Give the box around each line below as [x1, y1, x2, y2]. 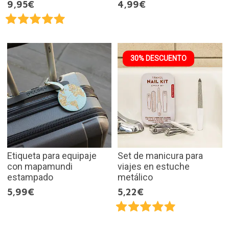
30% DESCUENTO [130, 54, 187, 63]
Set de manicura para [118, 150, 203, 161]
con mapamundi [7, 161, 73, 172]
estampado [7, 171, 53, 182]
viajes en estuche [118, 161, 190, 172]
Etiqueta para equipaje [7, 150, 97, 161]
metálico [118, 171, 153, 182]
